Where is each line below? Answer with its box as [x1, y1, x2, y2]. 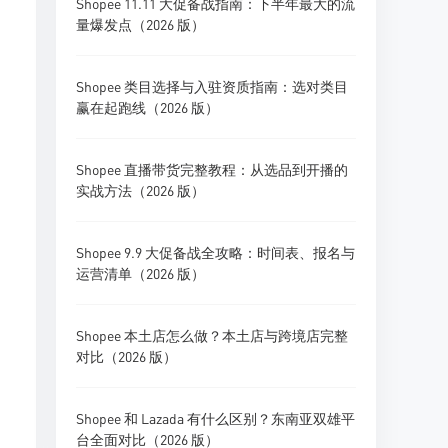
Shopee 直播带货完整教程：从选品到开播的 [76, 160, 348, 178]
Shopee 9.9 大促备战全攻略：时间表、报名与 [76, 243, 355, 261]
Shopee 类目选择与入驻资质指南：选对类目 [76, 77, 348, 95]
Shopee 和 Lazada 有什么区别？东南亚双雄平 [76, 409, 355, 427]
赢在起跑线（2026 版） [76, 98, 219, 116]
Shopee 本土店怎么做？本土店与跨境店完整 [76, 326, 348, 344]
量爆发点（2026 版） [76, 15, 205, 33]
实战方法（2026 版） [76, 181, 205, 199]
